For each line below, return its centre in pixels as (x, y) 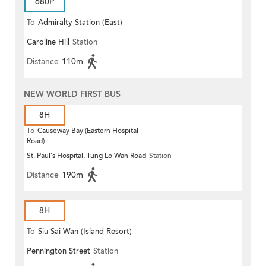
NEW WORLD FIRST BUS (72, 94)
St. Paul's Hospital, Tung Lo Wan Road (86, 156)
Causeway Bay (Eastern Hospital (88, 131)
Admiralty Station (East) (80, 23)
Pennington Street (58, 251)
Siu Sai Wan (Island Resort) (85, 232)
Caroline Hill (48, 42)
